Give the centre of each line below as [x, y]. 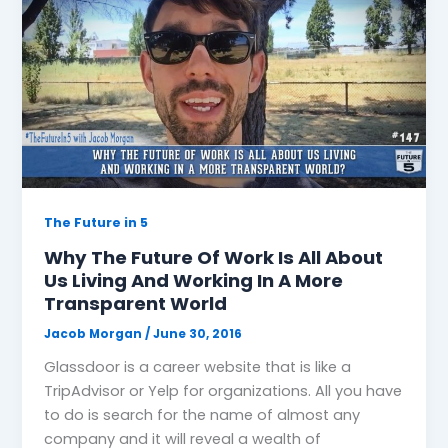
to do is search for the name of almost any [202, 414]
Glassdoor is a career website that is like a [198, 366]
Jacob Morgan [95, 333]
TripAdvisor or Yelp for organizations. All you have [223, 390]
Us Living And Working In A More [194, 280]
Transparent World [136, 303]
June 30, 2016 [198, 333]
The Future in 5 [96, 223]
